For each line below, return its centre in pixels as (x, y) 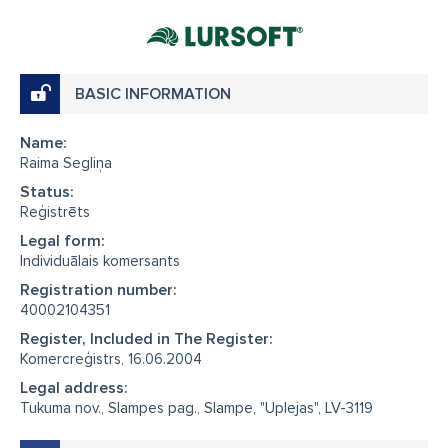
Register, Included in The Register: (146, 338)
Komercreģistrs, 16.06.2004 (111, 358)
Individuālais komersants (100, 260)
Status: (47, 191)
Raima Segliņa (66, 162)
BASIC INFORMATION (153, 93)
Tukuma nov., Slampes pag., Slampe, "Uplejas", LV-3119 (196, 407)
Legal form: (62, 240)
